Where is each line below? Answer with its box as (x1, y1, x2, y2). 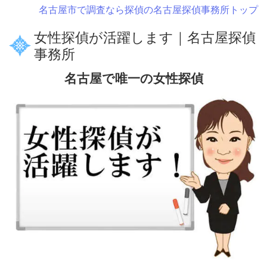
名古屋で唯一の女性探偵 (64, 72, 203, 86)
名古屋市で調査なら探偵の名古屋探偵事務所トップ (39, 5, 258, 15)
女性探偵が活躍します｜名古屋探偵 (34, 30, 256, 46)
